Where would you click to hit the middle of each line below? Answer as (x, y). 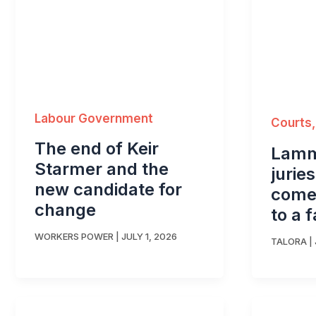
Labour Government (94, 118)
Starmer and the (102, 169)
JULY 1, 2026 (149, 237)
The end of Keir (97, 148)
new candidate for (108, 189)
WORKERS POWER (74, 237)
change (65, 209)
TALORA (289, 242)
